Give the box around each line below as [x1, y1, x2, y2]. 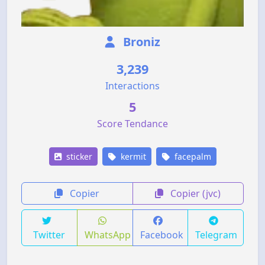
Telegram [195, 228, 238, 241]
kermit [118, 150, 146, 162]
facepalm [172, 150, 211, 162]
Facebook [140, 228, 183, 241]
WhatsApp [84, 228, 131, 241]
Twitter [33, 228, 66, 241]
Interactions [105, 79, 160, 92]
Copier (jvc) [168, 186, 221, 200]
